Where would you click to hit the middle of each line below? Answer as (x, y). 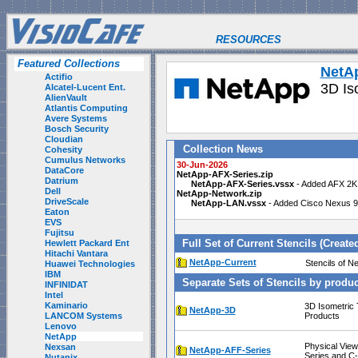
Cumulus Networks (85, 160)
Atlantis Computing (86, 108)
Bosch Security (76, 129)
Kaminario (66, 305)
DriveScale (66, 201)
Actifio (58, 77)
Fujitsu (59, 233)
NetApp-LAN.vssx (228, 203)
